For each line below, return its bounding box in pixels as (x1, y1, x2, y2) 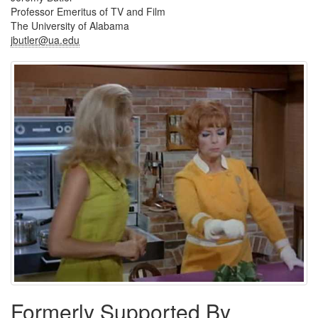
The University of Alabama (11, 18, 129, 33)
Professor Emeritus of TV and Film (11, 4, 165, 18)
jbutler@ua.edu (11, 33, 79, 47)
